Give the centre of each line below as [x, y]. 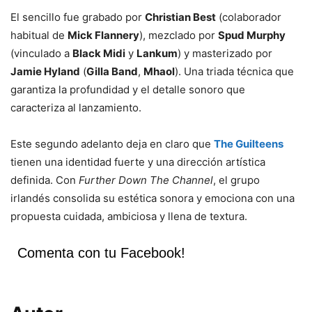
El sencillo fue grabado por [78, 17]
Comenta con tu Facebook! [101, 253]
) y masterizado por [225, 54]
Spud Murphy [252, 36]
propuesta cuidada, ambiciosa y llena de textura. [129, 217]
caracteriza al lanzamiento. [76, 108]
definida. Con [45, 180]
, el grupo [236, 180]
